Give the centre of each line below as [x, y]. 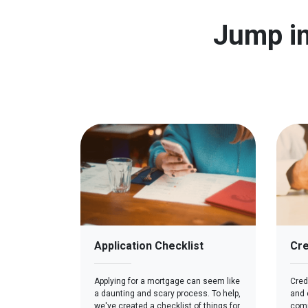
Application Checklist [149, 245]
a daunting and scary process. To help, [167, 293]
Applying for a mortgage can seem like [167, 281]
